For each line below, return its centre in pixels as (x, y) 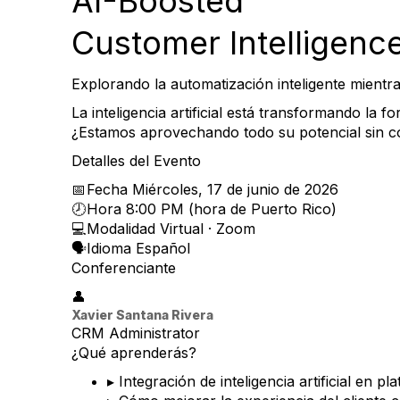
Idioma (109, 248)
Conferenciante (124, 268)
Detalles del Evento (136, 161)
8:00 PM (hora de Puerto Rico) (231, 209)
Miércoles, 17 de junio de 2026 (235, 189)
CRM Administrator (136, 333)
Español (163, 248)
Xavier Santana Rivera (142, 315)
